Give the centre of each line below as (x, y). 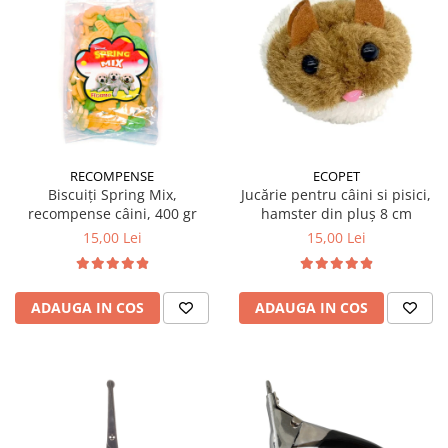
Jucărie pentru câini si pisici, (336, 194)
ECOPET (336, 176)
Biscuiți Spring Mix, (112, 194)
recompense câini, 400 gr (112, 213)
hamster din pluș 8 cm (336, 213)
